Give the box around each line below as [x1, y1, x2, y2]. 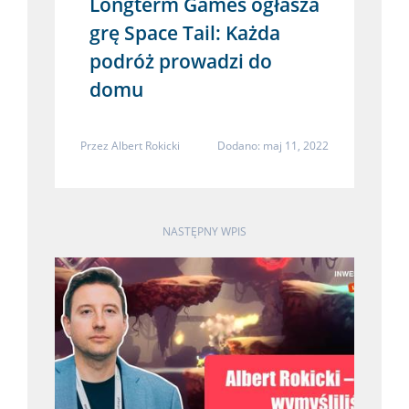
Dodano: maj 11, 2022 [217, 137, 329, 153]
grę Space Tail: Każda [89, 19, 280, 46]
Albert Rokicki [111, 137, 180, 153]
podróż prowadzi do [89, 47, 272, 74]
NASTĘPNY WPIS [163, 223, 246, 239]
